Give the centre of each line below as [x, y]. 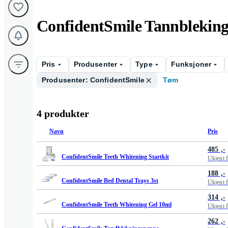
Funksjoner [191, 64]
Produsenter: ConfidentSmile [93, 80]
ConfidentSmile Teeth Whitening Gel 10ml [117, 204]
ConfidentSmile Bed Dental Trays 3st [110, 180]
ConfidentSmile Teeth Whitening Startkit [115, 156]
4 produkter [63, 113]
